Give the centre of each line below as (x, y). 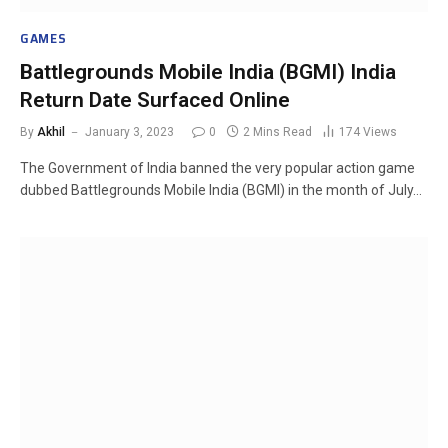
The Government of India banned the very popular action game (217, 167)
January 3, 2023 (129, 131)
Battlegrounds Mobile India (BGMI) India (208, 71)
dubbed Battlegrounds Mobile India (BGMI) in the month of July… (221, 189)
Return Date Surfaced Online (155, 99)
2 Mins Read (277, 131)
